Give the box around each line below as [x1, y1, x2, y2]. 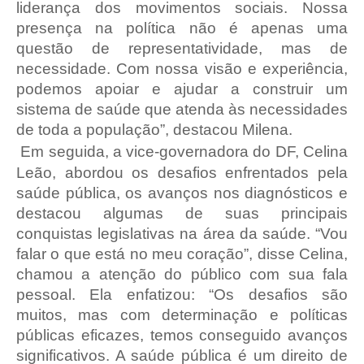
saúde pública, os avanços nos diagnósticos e [16, 184, 348, 201]
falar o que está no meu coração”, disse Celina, [16, 245, 348, 262]
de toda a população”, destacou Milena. [16, 121, 292, 138]
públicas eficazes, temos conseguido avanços [16, 327, 348, 344]
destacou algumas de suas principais [16, 205, 348, 222]
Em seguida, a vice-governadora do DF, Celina [20, 143, 349, 160]
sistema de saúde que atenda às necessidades [16, 101, 348, 118]
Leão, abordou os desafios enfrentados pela [16, 164, 348, 181]
